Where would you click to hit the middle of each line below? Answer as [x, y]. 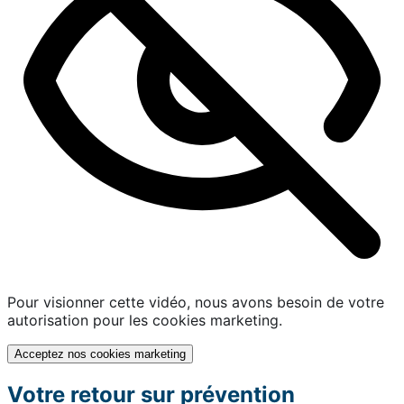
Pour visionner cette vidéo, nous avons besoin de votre [196, 303]
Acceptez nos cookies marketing [100, 354]
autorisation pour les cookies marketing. [145, 321]
